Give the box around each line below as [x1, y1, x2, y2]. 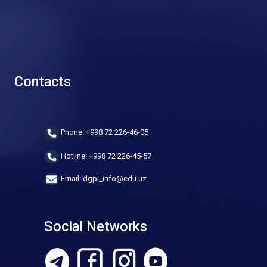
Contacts [14, 73, 71, 90]
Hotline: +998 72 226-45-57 [59, 151, 151, 160]
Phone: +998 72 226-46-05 [59, 128, 148, 137]
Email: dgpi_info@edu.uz [59, 174, 147, 184]
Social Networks [44, 218, 147, 235]
